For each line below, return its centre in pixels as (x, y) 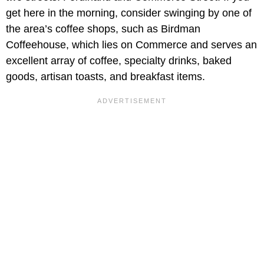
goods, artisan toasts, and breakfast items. (105, 77)
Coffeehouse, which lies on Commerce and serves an (131, 45)
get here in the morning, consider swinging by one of (129, 13)
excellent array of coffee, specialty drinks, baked (119, 61)
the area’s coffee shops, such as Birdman (103, 29)
